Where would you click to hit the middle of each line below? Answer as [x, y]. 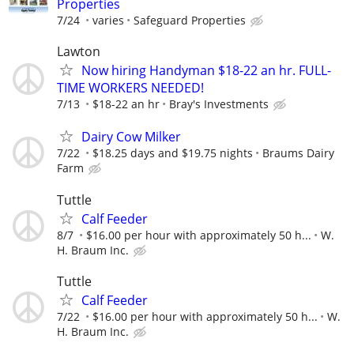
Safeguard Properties [190, 20]
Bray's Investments [219, 104]
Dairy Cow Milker [131, 137]
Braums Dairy [298, 153]
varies [108, 20]
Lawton [79, 52]
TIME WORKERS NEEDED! [130, 88]
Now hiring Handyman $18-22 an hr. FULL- [206, 71]
